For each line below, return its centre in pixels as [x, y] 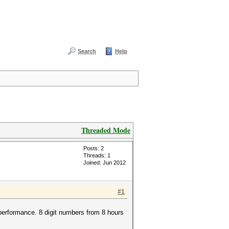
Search [87, 51]
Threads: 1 [97, 155]
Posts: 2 [94, 148]
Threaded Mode [106, 130]
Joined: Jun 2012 [105, 163]
